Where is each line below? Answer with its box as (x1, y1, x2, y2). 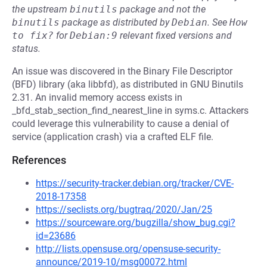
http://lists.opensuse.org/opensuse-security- (36, 243, 221, 254)
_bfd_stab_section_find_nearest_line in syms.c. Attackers (12, 105, 249, 116)
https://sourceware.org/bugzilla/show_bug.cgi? (36, 217, 235, 228)
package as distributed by (60, 17, 172, 28)
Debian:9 (70, 30, 117, 41)
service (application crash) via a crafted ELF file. (12, 131, 213, 142)
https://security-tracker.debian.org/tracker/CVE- (36, 178, 234, 189)
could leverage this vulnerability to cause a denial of (12, 118, 229, 129)
